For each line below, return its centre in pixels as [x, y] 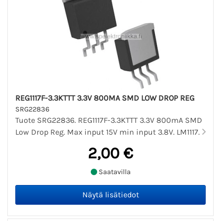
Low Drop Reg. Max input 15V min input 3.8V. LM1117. [109, 132]
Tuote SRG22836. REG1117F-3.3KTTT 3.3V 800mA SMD [109, 120]
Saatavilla [114, 172]
